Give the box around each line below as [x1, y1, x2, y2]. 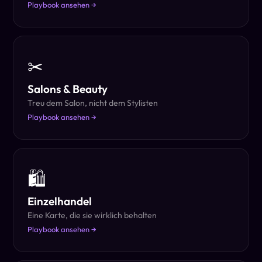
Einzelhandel [27, 194, 92, 208]
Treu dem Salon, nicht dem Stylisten [27, 98, 158, 108]
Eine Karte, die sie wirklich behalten [27, 210, 157, 220]
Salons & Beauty [27, 82, 108, 96]
